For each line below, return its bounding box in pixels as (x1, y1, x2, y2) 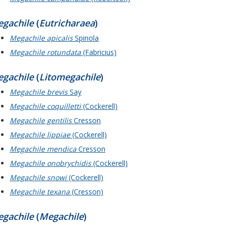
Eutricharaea (39, 16, 95, 29)
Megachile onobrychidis (10, 158, 91, 168)
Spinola (73, 33, 99, 43)
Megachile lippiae (10, 130, 70, 140)
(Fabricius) (81, 47, 117, 57)
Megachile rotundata (10, 47, 81, 57)
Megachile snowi (10, 173, 67, 183)
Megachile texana (10, 187, 70, 197)
